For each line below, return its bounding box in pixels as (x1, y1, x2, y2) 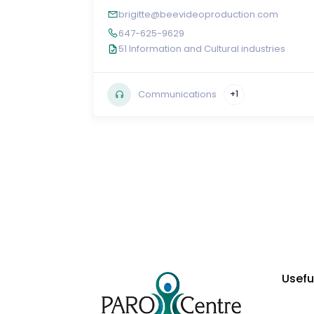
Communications (138, 88, 217, 102)
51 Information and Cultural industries (118, 41, 285, 55)
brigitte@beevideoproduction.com (118, 7, 278, 21)
